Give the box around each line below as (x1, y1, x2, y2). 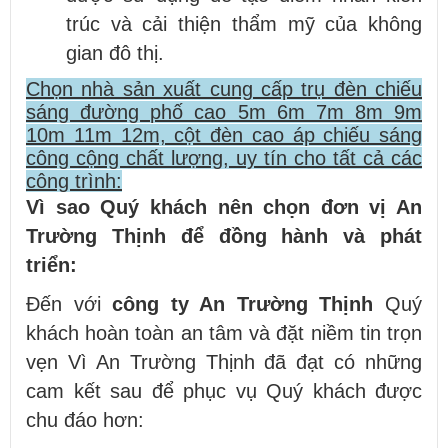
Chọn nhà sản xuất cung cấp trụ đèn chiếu (26, 77, 422, 100)
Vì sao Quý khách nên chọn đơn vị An (26, 195, 422, 218)
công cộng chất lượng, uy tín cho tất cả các (26, 146, 422, 169)
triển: (26, 253, 77, 276)
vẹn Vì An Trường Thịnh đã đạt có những (26, 350, 422, 373)
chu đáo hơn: (26, 408, 144, 431)
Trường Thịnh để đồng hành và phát (26, 224, 422, 247)
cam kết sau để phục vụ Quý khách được (26, 379, 422, 402)
